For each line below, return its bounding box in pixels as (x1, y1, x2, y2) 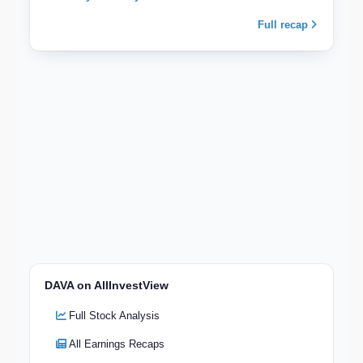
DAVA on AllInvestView (45, 279, 169, 293)
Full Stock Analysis (69, 310, 160, 322)
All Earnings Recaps (69, 338, 164, 351)
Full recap (258, 18, 311, 31)
